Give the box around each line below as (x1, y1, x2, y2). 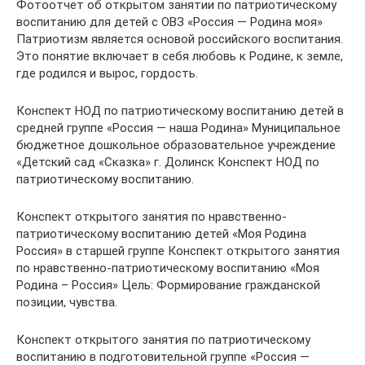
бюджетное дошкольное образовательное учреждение (16, 137, 336, 152)
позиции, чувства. (16, 294, 117, 310)
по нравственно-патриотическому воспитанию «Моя (16, 260, 319, 275)
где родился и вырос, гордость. (16, 65, 198, 81)
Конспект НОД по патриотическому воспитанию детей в (16, 103, 344, 118)
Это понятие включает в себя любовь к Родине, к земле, (16, 48, 343, 64)
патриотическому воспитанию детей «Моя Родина (16, 226, 306, 241)
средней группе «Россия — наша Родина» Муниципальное (16, 120, 341, 135)
